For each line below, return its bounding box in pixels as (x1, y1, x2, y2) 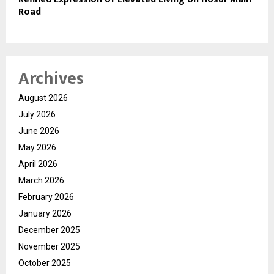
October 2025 (18, 257, 71, 268)
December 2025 (18, 224, 80, 235)
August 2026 (18, 92, 68, 103)
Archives (18, 64, 84, 93)
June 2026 (18, 125, 59, 136)
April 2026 (18, 158, 57, 169)
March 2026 (18, 175, 64, 185)
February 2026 (18, 191, 74, 202)
